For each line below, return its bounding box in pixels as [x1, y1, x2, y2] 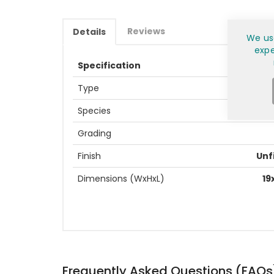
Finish [78, 149, 101, 162]
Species [78, 104, 111, 117]
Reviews [127, 24, 165, 37]
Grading [78, 127, 111, 139]
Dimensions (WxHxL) [78, 172, 165, 185]
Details [73, 25, 106, 38]
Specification [78, 59, 141, 72]
